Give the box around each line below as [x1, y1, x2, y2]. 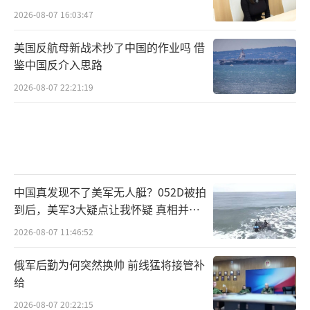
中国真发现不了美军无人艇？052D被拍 [14, 183, 206, 200]
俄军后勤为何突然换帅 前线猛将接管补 [14, 255, 205, 273]
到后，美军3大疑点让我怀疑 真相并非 [14, 200, 200, 217]
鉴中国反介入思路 [14, 56, 102, 73]
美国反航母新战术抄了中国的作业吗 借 [14, 39, 205, 56]
